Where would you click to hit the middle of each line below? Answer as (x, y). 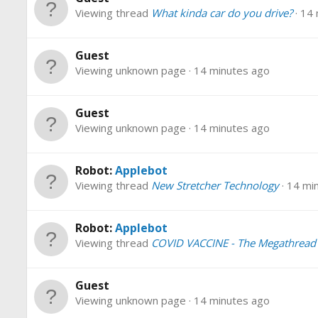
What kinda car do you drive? (222, 13)
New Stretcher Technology (215, 186)
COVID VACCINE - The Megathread (234, 243)
